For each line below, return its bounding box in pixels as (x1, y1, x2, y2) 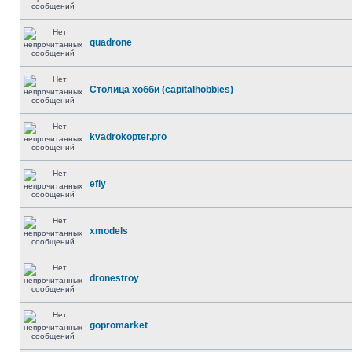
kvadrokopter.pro (90, 131, 167, 142)
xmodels (90, 225, 128, 236)
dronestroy (90, 273, 139, 284)
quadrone (90, 37, 132, 48)
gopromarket (90, 320, 148, 331)
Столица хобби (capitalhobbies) (90, 84, 233, 95)
